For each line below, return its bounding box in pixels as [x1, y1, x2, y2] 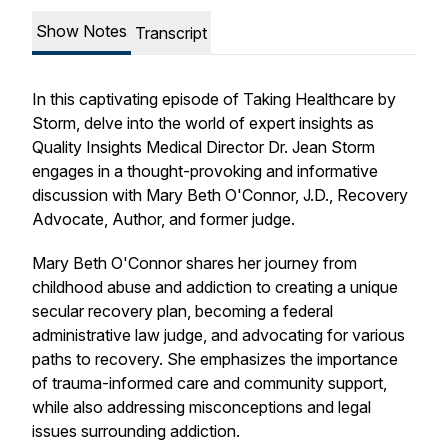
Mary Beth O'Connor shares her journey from [32, 253, 357, 273]
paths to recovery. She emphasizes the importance [32, 349, 398, 369]
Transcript [135, 23, 207, 43]
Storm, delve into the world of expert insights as [32, 113, 374, 133]
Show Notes [36, 21, 127, 41]
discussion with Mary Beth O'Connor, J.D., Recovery [32, 185, 408, 205]
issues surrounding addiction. [32, 421, 240, 441]
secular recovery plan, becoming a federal [32, 301, 333, 321]
